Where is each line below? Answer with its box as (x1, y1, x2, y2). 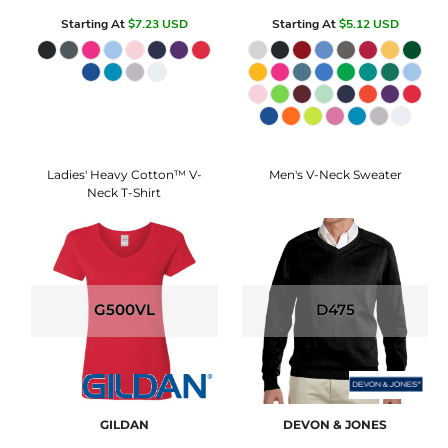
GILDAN (99, 417, 149, 433)
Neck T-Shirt (87, 184, 162, 200)
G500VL (93, 299, 155, 319)
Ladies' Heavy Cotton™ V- (46, 166, 202, 182)
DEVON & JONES (283, 417, 388, 433)
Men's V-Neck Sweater (268, 166, 402, 182)
